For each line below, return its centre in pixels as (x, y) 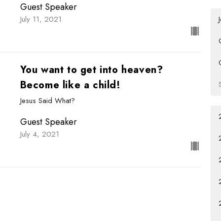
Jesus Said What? (47, 101)
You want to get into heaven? (92, 70)
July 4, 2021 (39, 134)
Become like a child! (70, 85)
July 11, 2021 (41, 19)
